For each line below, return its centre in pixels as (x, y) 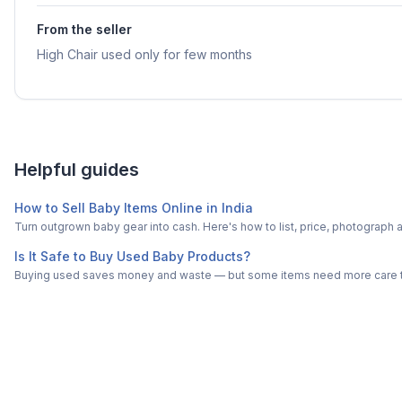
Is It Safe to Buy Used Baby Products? (132, 257)
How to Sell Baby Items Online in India (134, 208)
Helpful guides (77, 170)
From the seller (84, 30)
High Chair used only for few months (144, 55)
